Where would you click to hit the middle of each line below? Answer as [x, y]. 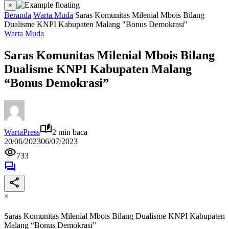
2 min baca [70, 132]
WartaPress [22, 132]
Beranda [18, 15]
